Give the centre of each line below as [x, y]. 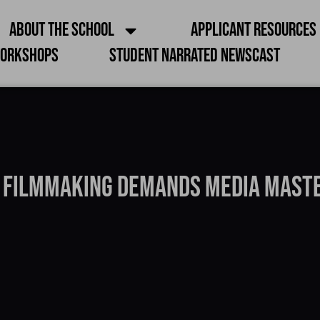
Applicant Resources [254, 30]
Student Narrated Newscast [194, 56]
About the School [62, 30]
